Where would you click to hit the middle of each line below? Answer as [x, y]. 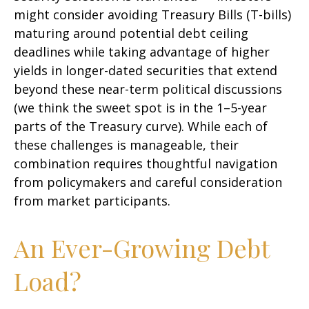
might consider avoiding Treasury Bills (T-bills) [152, 14]
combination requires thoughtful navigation [146, 163]
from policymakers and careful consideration [148, 182]
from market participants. [92, 201]
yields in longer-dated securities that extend [146, 70]
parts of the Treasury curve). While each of [141, 126]
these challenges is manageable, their [126, 145]
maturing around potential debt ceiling [131, 33]
